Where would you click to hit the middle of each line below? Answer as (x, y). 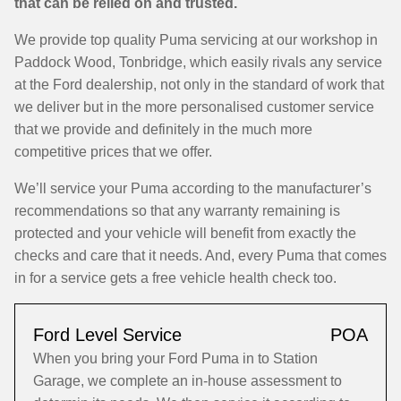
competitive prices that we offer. (113, 152)
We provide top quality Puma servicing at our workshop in (196, 40)
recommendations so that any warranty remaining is (177, 211)
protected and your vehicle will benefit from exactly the (185, 233)
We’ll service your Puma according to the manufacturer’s (193, 188)
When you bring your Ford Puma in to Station (175, 358)
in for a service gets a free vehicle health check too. (175, 278)
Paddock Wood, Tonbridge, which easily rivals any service (198, 62)
